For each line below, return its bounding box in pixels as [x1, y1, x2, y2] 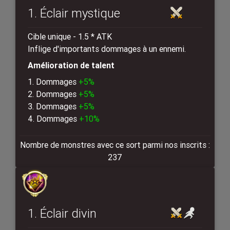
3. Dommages [28, 101, 79, 112]
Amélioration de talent [28, 60, 114, 71]
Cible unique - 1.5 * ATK [28, 31, 112, 42]
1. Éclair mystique [28, 6, 120, 21]
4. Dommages [28, 113, 79, 124]
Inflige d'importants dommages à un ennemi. [28, 44, 186, 54]
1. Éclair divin [28, 206, 97, 221]
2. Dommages [28, 89, 79, 100]
